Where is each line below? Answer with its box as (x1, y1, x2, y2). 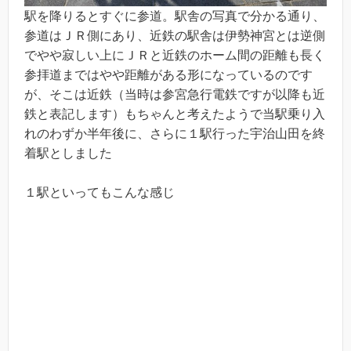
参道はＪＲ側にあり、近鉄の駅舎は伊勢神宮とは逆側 (24, 28, 325, 42)
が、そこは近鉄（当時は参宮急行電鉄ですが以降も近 (24, 87, 325, 101)
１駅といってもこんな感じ (24, 186, 175, 200)
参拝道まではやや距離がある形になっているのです (24, 67, 313, 81)
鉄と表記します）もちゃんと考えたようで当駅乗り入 (24, 107, 325, 121)
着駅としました (24, 146, 112, 160)
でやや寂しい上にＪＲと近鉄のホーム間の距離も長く (24, 48, 325, 62)
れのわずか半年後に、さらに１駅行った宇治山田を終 (24, 126, 325, 140)
